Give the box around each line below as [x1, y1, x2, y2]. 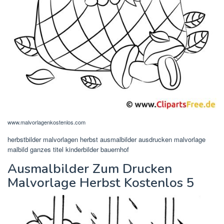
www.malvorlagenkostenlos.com [7, 117, 85, 126]
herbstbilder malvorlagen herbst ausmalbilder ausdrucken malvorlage [7, 134, 205, 144]
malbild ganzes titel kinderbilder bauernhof [7, 144, 129, 154]
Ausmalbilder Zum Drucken [7, 159, 172, 177]
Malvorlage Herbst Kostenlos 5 [7, 173, 194, 191]
